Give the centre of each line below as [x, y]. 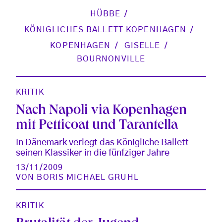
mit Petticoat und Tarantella [97, 126]
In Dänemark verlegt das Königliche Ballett [102, 142]
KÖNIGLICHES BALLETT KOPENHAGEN [105, 29]
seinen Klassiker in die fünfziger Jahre [93, 153]
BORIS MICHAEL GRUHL [88, 177]
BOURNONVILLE [111, 59]
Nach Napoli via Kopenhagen [101, 111]
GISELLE [142, 45]
